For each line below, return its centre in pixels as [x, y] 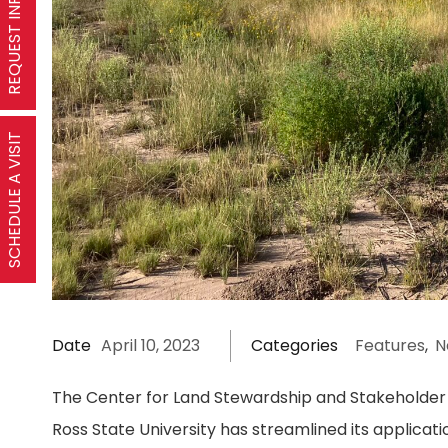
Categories [295, 346]
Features [390, 346]
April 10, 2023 [151, 346]
